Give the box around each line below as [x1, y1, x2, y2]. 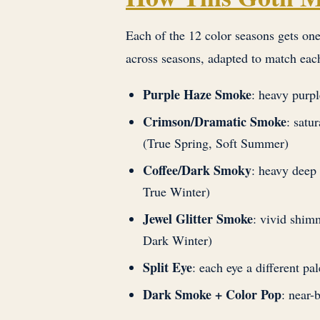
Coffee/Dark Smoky [143, 160, 251, 179]
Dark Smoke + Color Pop [143, 284, 281, 304]
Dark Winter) [143, 231, 212, 249]
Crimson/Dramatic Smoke [143, 111, 286, 131]
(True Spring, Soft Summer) [143, 134, 289, 151]
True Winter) [143, 182, 210, 200]
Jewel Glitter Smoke [143, 209, 253, 228]
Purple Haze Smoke [143, 84, 251, 104]
